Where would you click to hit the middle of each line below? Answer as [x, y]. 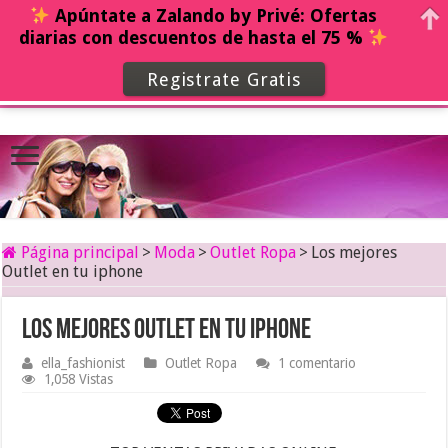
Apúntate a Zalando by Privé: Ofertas [214, 16]
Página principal [78, 253]
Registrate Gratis [224, 79]
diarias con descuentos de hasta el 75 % [193, 38]
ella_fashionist [83, 363]
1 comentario [317, 363]
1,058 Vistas [79, 379]
